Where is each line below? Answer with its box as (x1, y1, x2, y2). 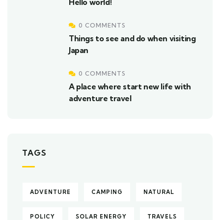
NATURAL (143, 189, 174, 195)
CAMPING (91, 189, 123, 195)
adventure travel (69, 93, 132, 103)
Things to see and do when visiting (69, 33, 196, 43)
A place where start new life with (69, 82, 191, 91)
